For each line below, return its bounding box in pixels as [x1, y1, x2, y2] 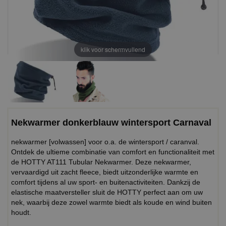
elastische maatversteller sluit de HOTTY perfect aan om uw [11, 188, 203, 196]
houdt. [11, 208, 31, 216]
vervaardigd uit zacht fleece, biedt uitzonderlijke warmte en [11, 167, 198, 176]
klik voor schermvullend [81, 45, 145, 54]
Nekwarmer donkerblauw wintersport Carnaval [11, 117, 211, 128]
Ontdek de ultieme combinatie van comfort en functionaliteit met [11, 147, 214, 156]
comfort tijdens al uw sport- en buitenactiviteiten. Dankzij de [11, 178, 200, 186]
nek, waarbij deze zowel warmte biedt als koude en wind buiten [11, 198, 212, 206]
